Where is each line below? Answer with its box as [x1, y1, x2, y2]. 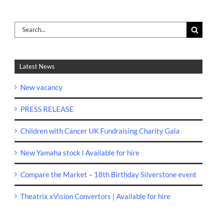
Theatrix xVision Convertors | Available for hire [20, 192, 170, 201]
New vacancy [20, 83, 62, 92]
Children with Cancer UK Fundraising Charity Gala [20, 126, 180, 136]
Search [14, 22, 36, 31]
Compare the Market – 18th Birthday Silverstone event [20, 170, 197, 179]
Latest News [19, 62, 55, 70]
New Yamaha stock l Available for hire [20, 148, 139, 157]
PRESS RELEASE [20, 105, 74, 114]
